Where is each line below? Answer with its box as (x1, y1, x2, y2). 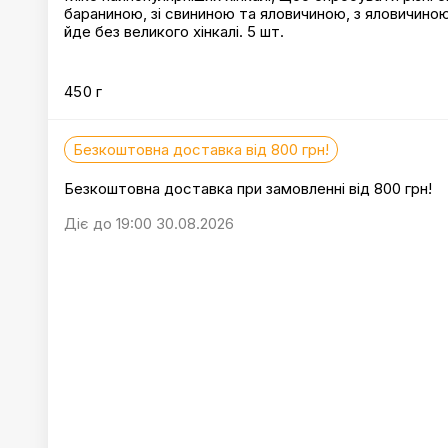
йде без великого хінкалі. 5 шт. (64, 22, 284, 41)
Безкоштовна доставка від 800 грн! (73, 140, 329, 159)
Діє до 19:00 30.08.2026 (64, 214, 234, 233)
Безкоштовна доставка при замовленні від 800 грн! (64, 179, 432, 198)
